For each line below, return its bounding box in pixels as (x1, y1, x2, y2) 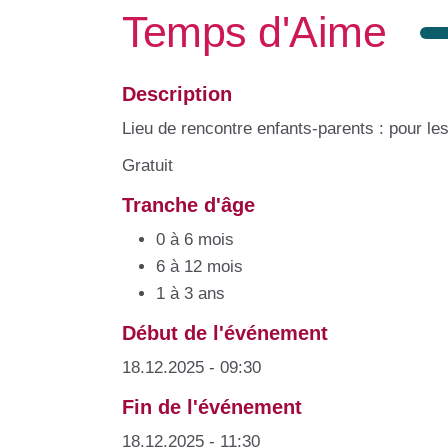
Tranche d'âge (122, 193, 255, 216)
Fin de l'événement (122, 395, 302, 418)
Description (122, 82, 232, 105)
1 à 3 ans (156, 283, 225, 303)
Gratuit (122, 155, 173, 175)
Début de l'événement (122, 321, 328, 344)
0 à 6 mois (156, 229, 234, 249)
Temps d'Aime (122, 9, 386, 57)
